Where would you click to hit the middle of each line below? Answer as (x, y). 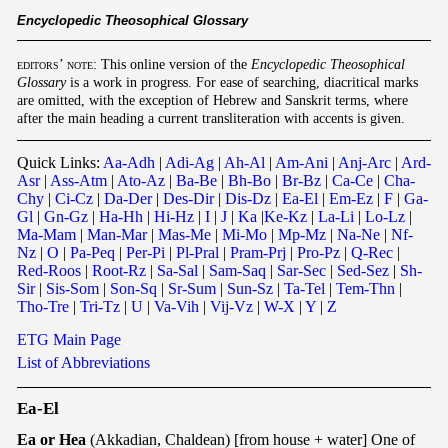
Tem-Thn (365, 289)
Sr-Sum (192, 289)
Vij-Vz (231, 307)
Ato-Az (141, 181)
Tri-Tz (100, 307)
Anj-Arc (364, 163)
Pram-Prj (258, 253)
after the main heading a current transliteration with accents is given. (211, 118)
